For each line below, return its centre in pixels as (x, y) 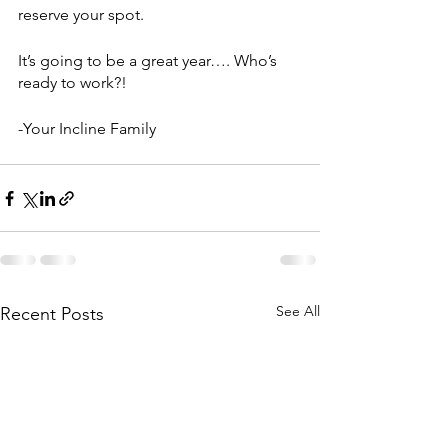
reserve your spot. (81, 15)
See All (298, 311)
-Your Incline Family (87, 129)
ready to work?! (72, 83)
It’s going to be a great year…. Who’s (149, 61)
